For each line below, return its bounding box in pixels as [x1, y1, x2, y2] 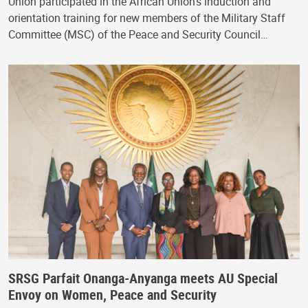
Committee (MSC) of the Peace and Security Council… [8, 27, 268, 43]
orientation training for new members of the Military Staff [8, 10, 285, 26]
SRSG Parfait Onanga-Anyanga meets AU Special [8, 268, 278, 287]
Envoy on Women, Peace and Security [8, 285, 217, 304]
